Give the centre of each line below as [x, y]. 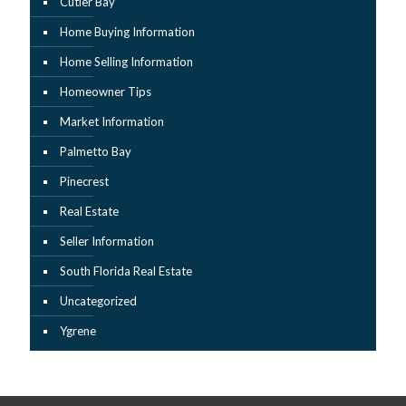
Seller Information [107, 241]
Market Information [112, 121]
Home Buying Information [127, 31]
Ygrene [78, 330]
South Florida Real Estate [126, 271]
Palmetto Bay [96, 151]
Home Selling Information [126, 61]
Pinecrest [84, 181]
